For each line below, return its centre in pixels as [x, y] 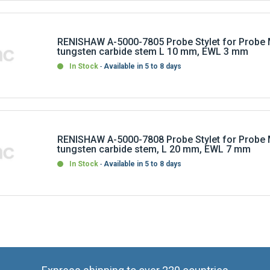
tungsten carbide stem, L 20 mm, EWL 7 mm [154, 139]
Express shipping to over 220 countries [135, 261]
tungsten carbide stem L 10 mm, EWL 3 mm [153, 42]
